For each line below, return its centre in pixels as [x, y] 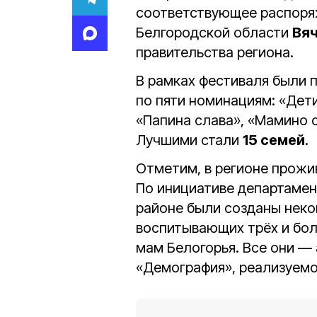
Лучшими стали [189, 140]
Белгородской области [214, 33]
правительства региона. [215, 52]
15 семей [274, 140]
